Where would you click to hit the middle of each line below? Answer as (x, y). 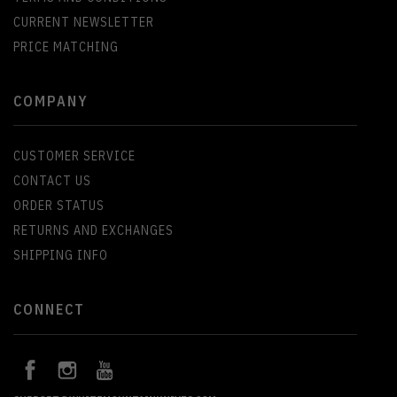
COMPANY (51, 101)
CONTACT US (52, 180)
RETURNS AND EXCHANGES (93, 230)
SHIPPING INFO (61, 255)
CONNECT (49, 309)
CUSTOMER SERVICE (74, 156)
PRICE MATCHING (66, 47)
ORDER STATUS (59, 205)
